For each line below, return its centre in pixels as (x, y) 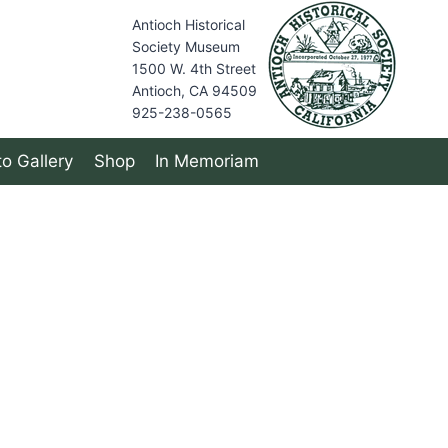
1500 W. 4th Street (194, 68)
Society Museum (186, 46)
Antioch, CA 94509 (194, 90)
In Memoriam (206, 161)
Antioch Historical (188, 24)
